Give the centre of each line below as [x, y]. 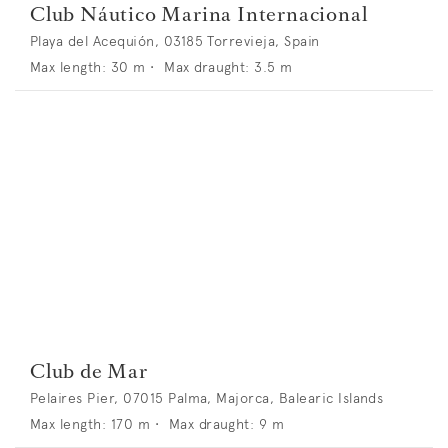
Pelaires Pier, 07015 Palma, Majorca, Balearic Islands [207, 397]
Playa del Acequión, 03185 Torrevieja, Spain [175, 41]
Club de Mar [89, 370]
